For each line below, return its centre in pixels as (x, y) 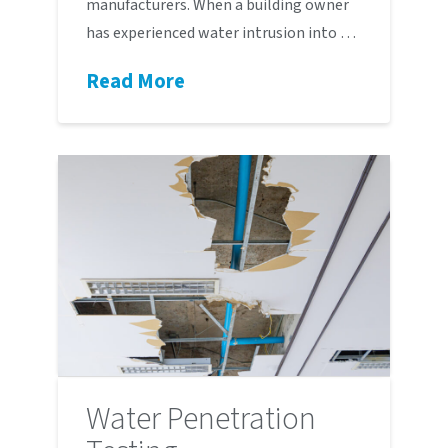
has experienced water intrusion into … (220, 33)
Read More (135, 82)
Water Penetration (200, 418)
